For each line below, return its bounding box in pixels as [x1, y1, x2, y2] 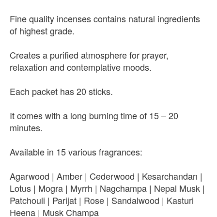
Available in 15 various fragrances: [10, 145, 142, 158]
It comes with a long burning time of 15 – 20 [10, 109, 178, 122]
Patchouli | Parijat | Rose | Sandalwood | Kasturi [10, 194, 194, 207]
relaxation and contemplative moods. [10, 61, 152, 74]
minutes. [10, 121, 43, 134]
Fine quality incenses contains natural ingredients [10, 12, 200, 25]
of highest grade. [10, 24, 75, 37]
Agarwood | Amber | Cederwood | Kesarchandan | [10, 170, 202, 183]
